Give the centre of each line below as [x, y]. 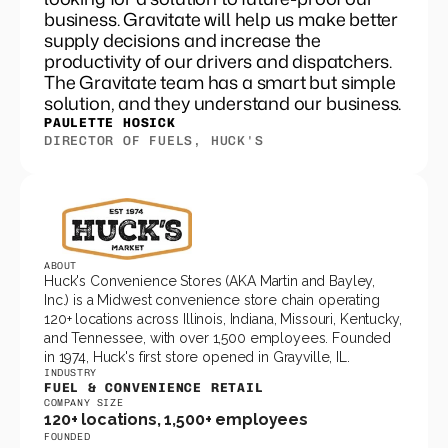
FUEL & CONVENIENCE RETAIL [154, 387]
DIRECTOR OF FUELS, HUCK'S [154, 140]
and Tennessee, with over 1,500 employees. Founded [218, 338]
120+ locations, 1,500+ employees [176, 419]
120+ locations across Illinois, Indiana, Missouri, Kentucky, [223, 319]
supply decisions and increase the [183, 40]
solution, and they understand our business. [223, 103]
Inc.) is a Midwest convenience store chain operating [212, 300]
